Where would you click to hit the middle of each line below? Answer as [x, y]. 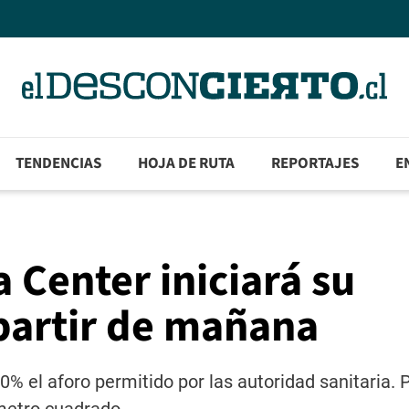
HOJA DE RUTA [187, 164]
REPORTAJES [315, 164]
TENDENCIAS [59, 164]
